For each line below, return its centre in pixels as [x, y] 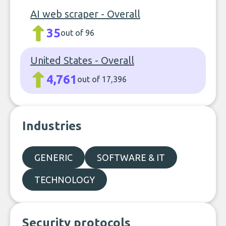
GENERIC [53, 157]
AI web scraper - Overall [85, 14]
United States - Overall [82, 60]
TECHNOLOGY [65, 180]
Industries [52, 126]
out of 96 [77, 33]
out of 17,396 [102, 79]
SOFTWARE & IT [131, 157]
